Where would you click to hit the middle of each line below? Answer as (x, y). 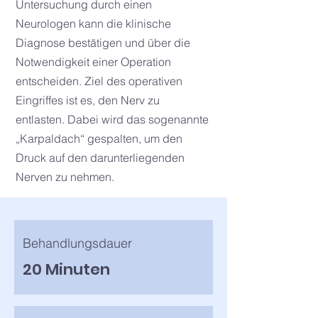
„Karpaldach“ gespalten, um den (99, 138)
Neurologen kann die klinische (93, 23)
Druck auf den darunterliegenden (100, 158)
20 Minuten (66, 269)
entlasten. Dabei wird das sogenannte (112, 119)
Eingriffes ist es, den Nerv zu (88, 100)
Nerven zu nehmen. (65, 177)
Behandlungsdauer (77, 243)
